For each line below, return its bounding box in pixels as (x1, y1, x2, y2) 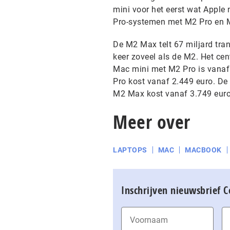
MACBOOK (185, 146, 222, 154)
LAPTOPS (113, 146, 147, 154)
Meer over (113, 109, 190, 135)
